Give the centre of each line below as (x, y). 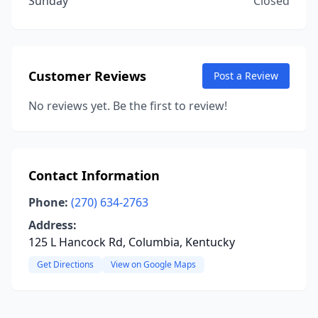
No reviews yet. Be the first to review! (128, 106)
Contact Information (94, 175)
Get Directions (65, 264)
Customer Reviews (87, 76)
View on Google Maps (153, 264)
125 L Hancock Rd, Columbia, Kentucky (132, 242)
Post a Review (246, 76)
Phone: (48, 202)
